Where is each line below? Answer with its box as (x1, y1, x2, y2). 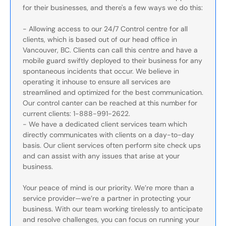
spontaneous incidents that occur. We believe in (23, 67, 179, 76)
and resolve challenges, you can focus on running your (23, 215, 199, 224)
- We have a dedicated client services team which (23, 120, 187, 129)
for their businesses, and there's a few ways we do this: (23, 3, 203, 12)
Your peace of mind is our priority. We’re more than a (23, 183, 194, 192)
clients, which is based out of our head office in (23, 35, 177, 44)
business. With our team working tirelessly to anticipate (23, 204, 203, 213)
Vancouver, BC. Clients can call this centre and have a (23, 45, 198, 54)
